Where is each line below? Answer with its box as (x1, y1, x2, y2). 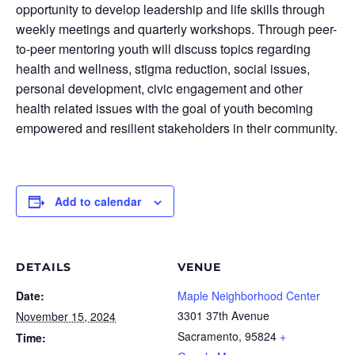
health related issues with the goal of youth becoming (16, 99, 313, 117)
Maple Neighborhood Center (177, 288, 320, 303)
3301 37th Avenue (177, 307, 269, 323)
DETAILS (16, 260, 71, 274)
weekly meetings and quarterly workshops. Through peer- (16, 20, 337, 38)
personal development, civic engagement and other (16, 79, 303, 97)
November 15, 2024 (16, 308, 116, 324)
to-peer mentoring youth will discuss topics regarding (16, 40, 311, 58)
